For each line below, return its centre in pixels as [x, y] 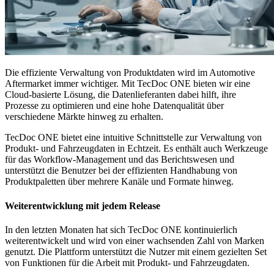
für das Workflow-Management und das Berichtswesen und [120, 160]
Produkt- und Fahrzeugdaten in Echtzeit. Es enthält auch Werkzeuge [136, 149]
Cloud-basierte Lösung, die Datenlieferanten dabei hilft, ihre [120, 95]
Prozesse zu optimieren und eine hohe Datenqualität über [114, 106]
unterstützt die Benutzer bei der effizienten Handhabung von [121, 171]
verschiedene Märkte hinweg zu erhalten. [85, 117]
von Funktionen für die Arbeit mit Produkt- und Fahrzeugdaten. [128, 262]
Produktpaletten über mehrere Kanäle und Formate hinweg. [120, 182]
